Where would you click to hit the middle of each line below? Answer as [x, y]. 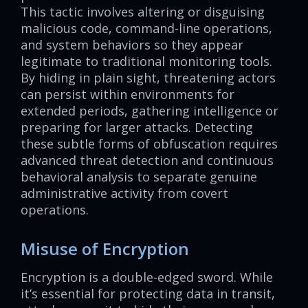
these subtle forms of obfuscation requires [149, 144]
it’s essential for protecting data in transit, [148, 294]
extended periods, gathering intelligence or [150, 111]
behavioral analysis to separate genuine [139, 177]
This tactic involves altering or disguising [143, 12]
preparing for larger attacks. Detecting [137, 128]
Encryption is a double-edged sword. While [147, 277]
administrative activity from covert [124, 194]
